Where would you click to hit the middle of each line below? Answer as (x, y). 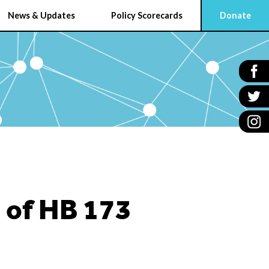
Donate (235, 15)
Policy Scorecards (147, 15)
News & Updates (41, 15)
